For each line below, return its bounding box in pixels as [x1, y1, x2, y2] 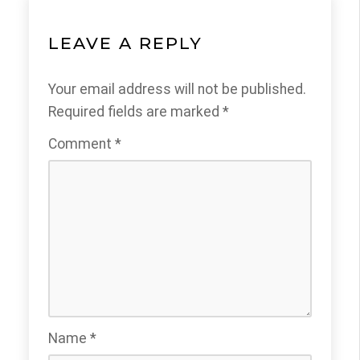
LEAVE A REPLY [48, 32, 202, 53]
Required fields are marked [48, 103, 223, 120]
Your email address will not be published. [48, 80, 306, 97]
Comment [48, 135, 115, 152]
